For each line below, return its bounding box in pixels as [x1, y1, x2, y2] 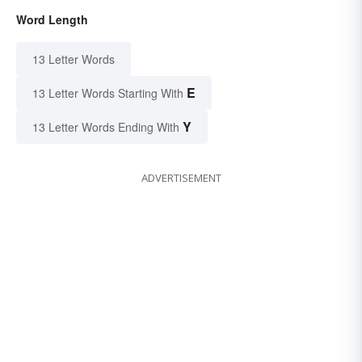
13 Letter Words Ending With [32, 118, 179, 135]
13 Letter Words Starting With [32, 84, 183, 101]
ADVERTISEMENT [141, 170, 221, 185]
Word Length [16, 11, 88, 27]
